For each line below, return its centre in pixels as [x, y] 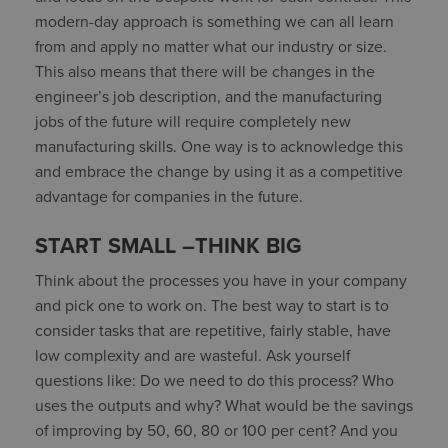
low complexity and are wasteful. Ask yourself [192, 355]
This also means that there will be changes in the [205, 71]
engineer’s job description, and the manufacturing [208, 96]
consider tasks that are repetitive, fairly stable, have [213, 330]
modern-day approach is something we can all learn [214, 21]
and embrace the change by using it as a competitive [219, 171]
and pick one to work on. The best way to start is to [212, 305]
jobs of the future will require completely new [193, 121]
